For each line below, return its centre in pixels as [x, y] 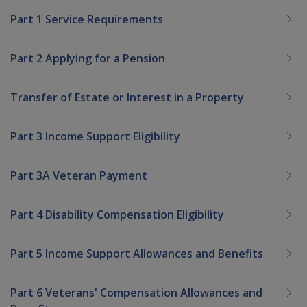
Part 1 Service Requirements [87, 19]
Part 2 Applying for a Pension [88, 58]
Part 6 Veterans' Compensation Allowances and [136, 292]
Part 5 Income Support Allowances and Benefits [137, 253]
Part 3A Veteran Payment [79, 175]
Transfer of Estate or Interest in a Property [127, 97]
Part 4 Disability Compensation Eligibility [117, 214]
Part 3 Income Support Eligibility [95, 136]
